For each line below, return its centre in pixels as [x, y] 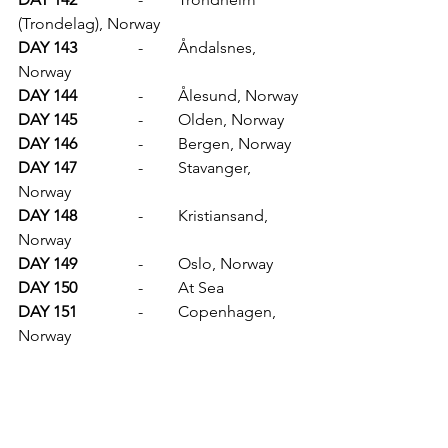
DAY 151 [107, 312]
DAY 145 [107, 120]
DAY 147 [107, 168]
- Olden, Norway [231, 120]
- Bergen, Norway [234, 144]
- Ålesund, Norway [238, 96]
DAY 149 [107, 264]
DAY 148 [107, 216]
